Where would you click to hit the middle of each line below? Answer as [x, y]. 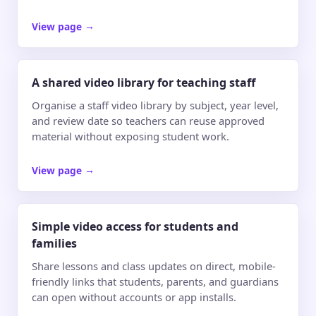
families [54, 244]
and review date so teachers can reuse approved [148, 120]
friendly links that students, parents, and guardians [155, 281]
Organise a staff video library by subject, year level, [155, 105]
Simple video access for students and [135, 227]
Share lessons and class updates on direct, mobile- [154, 266]
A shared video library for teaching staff [144, 83]
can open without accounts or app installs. [134, 297]
